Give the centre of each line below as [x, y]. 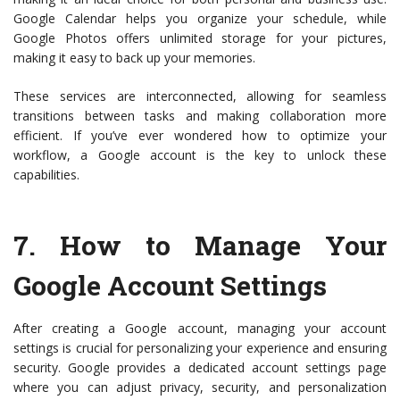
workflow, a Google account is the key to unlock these [200, 155]
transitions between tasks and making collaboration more [200, 116]
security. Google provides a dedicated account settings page [200, 368]
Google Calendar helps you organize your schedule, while [200, 19]
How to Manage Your [223, 246]
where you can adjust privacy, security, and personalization [200, 387]
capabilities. [46, 175]
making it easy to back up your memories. [134, 58]
